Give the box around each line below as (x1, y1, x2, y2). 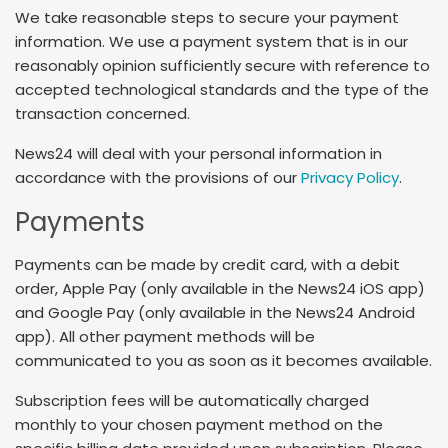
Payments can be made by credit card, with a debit (15, 254, 400, 276)
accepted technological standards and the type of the (15, 79, 429, 101)
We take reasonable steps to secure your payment (15, 7, 399, 29)
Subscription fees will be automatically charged (15, 389, 369, 411)
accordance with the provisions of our (15, 166, 301, 188)
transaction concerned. (15, 103, 190, 125)
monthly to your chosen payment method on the (15, 413, 383, 435)
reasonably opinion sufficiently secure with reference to (15, 55, 430, 77)
